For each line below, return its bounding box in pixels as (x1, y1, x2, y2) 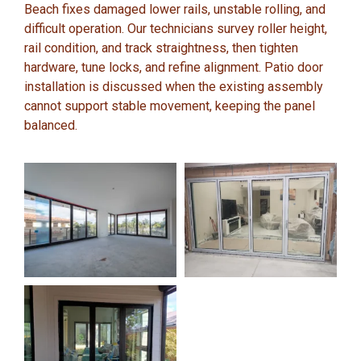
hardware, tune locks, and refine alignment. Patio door (24, 59, 323, 75)
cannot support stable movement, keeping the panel (24, 98, 315, 114)
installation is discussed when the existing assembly (24, 78, 323, 94)
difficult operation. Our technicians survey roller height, (24, 20, 327, 36)
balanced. (24, 117, 77, 133)
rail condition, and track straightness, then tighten (24, 39, 298, 56)
